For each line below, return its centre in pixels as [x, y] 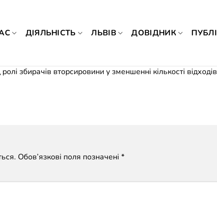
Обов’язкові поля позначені [70, 157]
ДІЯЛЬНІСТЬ [51, 33]
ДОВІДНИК [154, 33]
